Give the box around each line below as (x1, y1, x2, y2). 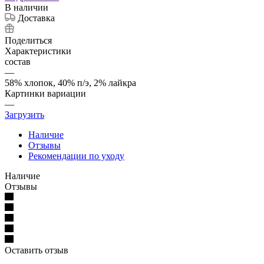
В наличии (5, 2, 48, 12)
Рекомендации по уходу (28, 150, 124, 161)
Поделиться (5, 35, 52, 45)
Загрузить (5, 109, 44, 120)
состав (5, 56, 31, 67)
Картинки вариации (5, 88, 86, 98)
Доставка (18, 12, 55, 23)
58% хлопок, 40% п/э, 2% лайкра (5, 77, 136, 88)
